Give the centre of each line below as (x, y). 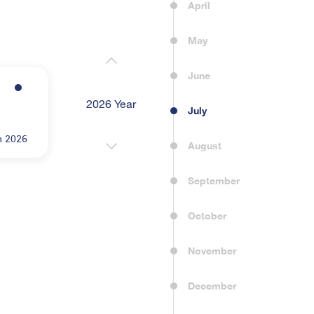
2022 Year (202, 103)
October (207, 215)
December (212, 285)
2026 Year (111, 103)
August (205, 145)
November (212, 250)
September (214, 180)
